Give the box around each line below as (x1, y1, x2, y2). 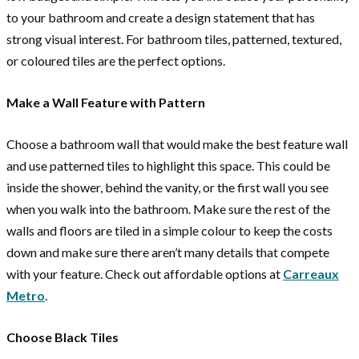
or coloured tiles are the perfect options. (6, 53, 225, 69)
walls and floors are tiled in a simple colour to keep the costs (6, 223, 333, 239)
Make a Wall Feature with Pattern (6, 95, 205, 111)
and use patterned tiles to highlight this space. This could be (6, 158, 330, 174)
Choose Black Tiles (6, 329, 119, 345)
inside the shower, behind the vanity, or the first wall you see (6, 179, 329, 196)
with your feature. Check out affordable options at (6, 266, 283, 282)
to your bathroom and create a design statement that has (6, 10, 315, 26)
